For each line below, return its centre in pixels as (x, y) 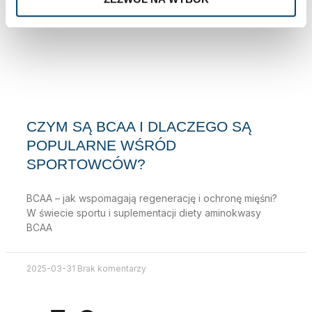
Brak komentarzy (111, 269)
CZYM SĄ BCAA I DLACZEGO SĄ (139, 127)
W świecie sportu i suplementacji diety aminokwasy (143, 213)
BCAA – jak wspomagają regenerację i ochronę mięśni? (151, 198)
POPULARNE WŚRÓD (101, 146)
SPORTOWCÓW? (86, 164)
